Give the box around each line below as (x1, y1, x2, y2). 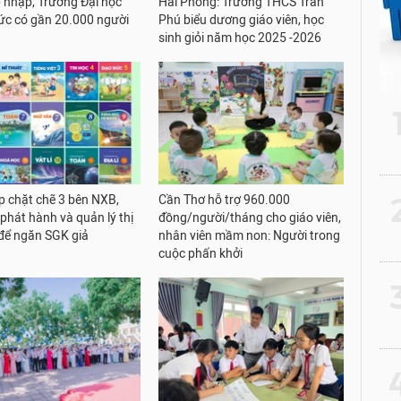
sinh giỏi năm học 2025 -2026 (158, 30, 322, 46)
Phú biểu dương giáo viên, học (158, 12, 325, 28)
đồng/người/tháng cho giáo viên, (158, 210, 342, 226)
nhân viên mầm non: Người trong (158, 228, 341, 244)
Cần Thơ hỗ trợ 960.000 (158, 192, 291, 209)
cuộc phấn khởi (158, 246, 243, 262)
